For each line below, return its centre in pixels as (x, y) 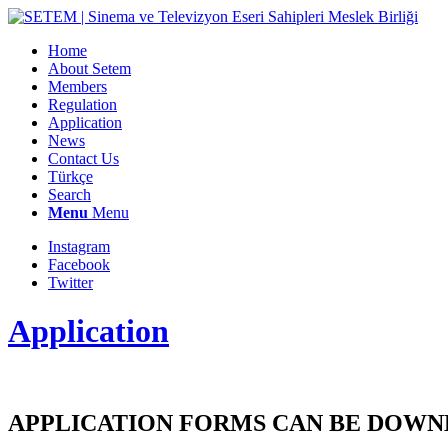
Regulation (82, 104)
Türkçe (70, 176)
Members (77, 86)
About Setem (89, 68)
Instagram (79, 246)
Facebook (79, 264)
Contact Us (83, 158)
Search (69, 194)
